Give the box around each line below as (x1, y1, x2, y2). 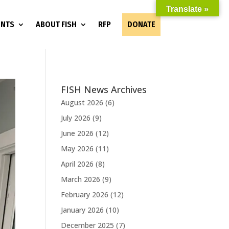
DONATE (127, 19, 155, 29)
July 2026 (61, 112, 91, 123)
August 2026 (61, 97, 104, 107)
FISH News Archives (61, 83, 147, 96)
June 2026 (61, 128, 94, 138)
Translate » (166, 5, 209, 13)
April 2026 (61, 158, 94, 169)
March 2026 (61, 174, 101, 184)
